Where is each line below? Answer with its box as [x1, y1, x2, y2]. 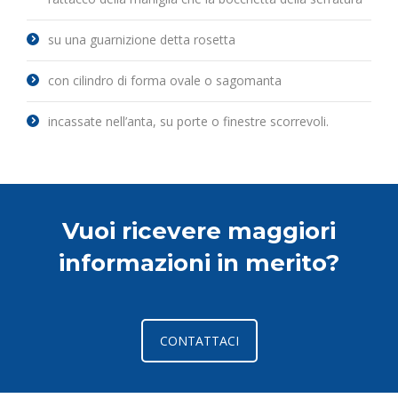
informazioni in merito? [59, 249, 339, 277]
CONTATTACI [159, 332, 239, 349]
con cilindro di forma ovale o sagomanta [48, 72, 282, 89]
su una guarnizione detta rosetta [48, 31, 235, 48]
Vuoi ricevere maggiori [62, 217, 336, 245]
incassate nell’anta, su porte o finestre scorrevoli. [48, 113, 329, 130]
